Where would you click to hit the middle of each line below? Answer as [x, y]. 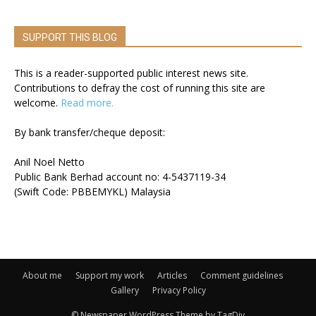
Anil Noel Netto [49, 162]
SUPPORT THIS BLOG [70, 37]
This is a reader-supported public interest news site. [131, 73]
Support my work [109, 275]
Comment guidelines [241, 275]
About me [42, 275]
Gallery [124, 290]
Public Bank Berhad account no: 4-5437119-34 [120, 176]
